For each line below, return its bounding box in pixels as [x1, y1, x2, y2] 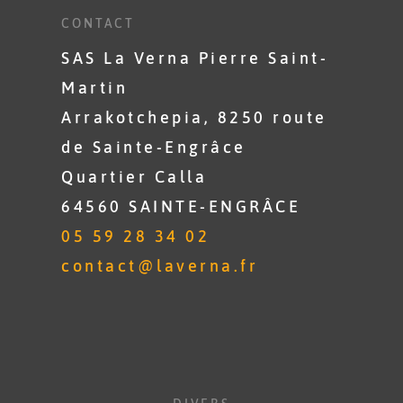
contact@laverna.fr [61, 256, 259, 275]
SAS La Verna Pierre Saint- [61, 49, 329, 67]
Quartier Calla [61, 167, 208, 186]
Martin [61, 78, 129, 97]
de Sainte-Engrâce [61, 138, 246, 157]
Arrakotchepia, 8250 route [61, 108, 328, 127]
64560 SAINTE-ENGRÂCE [61, 197, 301, 216]
